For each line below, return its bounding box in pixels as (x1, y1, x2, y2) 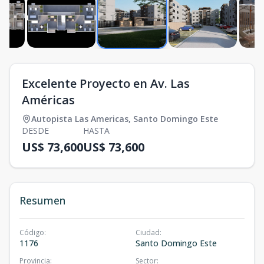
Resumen (19, 193, 65, 207)
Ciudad (136, 227, 160, 237)
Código (19, 227, 44, 237)
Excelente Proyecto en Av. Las (22, 75, 190, 91)
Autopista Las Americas (31, 113, 128, 124)
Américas (22, 92, 75, 108)
